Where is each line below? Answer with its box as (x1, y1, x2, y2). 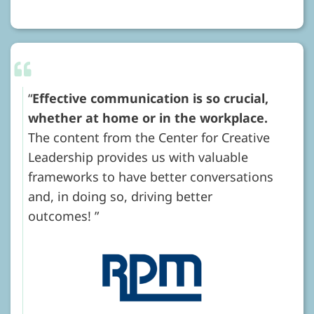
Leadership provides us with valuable (28, 148, 248, 165)
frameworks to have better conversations (28, 168, 273, 185)
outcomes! (28, 207, 91, 224)
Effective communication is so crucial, (32, 89, 268, 107)
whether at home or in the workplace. (28, 109, 268, 126)
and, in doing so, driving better (28, 187, 212, 205)
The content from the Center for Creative (28, 128, 270, 146)
